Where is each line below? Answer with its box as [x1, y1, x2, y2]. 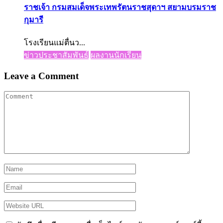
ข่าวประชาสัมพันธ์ [24, 51, 89, 60]
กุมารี [24, 15, 43, 24]
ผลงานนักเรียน [91, 51, 141, 60]
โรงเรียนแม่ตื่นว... [24, 38, 85, 47]
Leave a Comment [4, 70, 79, 81]
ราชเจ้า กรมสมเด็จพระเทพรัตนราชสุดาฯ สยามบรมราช [24, 2, 216, 11]
